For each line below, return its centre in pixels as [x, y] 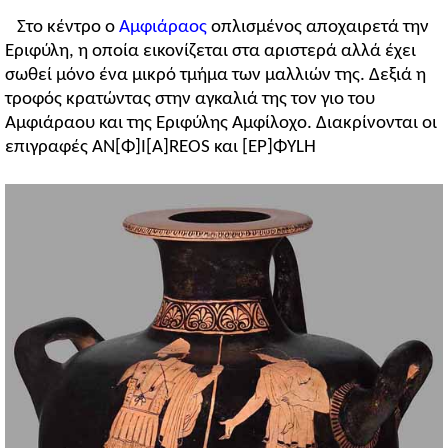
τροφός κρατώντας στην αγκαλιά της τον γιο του [190, 100]
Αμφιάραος [163, 28]
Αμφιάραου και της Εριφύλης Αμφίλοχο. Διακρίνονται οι [221, 124]
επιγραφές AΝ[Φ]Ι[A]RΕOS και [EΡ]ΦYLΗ [160, 148]
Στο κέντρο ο [68, 28]
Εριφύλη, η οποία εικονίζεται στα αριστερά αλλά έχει [210, 52]
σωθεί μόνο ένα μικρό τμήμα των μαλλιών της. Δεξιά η [215, 76]
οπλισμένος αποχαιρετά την [318, 28]
